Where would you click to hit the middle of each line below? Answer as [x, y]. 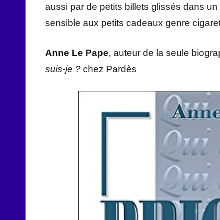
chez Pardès [109, 69]
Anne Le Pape [77, 53]
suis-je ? [63, 69]
